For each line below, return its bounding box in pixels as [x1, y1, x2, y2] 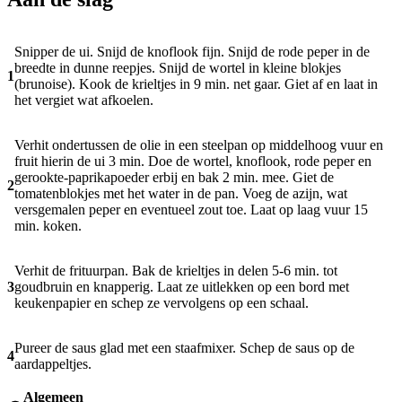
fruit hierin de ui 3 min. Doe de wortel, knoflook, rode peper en [14, 153, 371, 170]
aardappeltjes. [14, 356, 92, 372]
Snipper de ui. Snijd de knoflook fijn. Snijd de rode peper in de [14, 44, 370, 60]
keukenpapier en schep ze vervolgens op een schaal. [14, 295, 309, 311]
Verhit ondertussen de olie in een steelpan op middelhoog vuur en [14, 137, 383, 153]
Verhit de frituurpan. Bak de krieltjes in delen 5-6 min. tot [14, 263, 337, 279]
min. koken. [14, 218, 82, 234]
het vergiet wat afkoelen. [14, 92, 153, 109]
